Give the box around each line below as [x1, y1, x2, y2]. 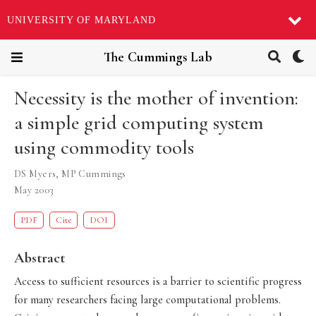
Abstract [14, 248, 65, 267]
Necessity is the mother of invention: [14, 86, 298, 111]
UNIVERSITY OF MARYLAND [7, 14, 156, 25]
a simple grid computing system [14, 111, 264, 135]
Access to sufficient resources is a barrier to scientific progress [14, 274, 302, 288]
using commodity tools [14, 135, 194, 160]
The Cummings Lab [104, 49, 212, 66]
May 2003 [14, 184, 54, 197]
